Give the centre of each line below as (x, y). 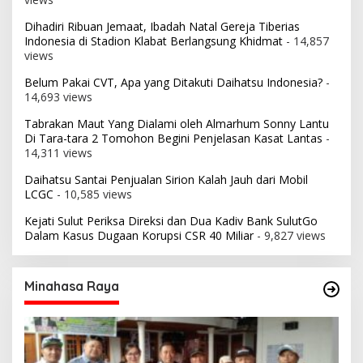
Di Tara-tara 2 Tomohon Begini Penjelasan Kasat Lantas (173, 138)
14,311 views (58, 152)
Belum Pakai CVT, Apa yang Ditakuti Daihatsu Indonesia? (173, 82)
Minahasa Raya (72, 286)
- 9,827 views (290, 235)
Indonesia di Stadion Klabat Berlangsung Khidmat (154, 41)
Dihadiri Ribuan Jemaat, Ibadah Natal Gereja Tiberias (162, 26)
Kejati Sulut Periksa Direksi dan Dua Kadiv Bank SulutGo (171, 220)
